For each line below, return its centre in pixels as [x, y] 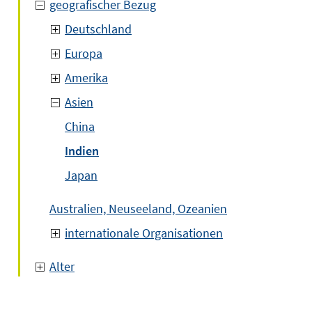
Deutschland [98, 29]
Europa [84, 53]
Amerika [86, 78]
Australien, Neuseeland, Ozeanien [138, 209]
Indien [82, 151]
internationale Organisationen [144, 233]
